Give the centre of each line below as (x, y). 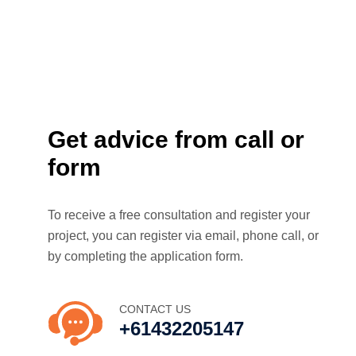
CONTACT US (155, 310)
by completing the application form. (145, 256)
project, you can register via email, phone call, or (183, 236)
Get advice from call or (176, 139)
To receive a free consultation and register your (179, 215)
